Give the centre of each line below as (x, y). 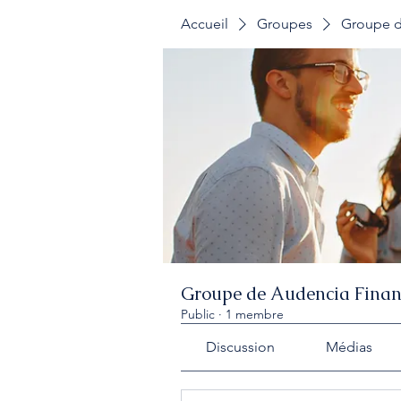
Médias (349, 347)
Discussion (241, 347)
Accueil (205, 24)
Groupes (285, 24)
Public (198, 314)
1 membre (255, 314)
